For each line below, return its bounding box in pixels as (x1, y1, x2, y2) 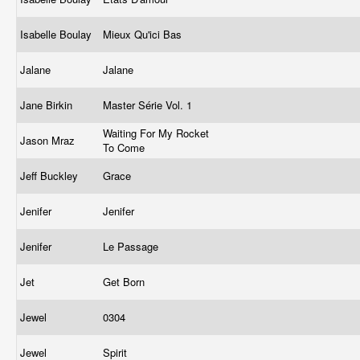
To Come (103, 140, 148, 155)
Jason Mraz (20, 133, 78, 148)
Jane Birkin (20, 97, 76, 112)
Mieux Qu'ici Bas (103, 27, 185, 42)
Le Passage (103, 239, 162, 254)
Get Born (103, 274, 148, 289)
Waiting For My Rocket (103, 125, 209, 141)
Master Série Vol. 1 (103, 97, 195, 112)
